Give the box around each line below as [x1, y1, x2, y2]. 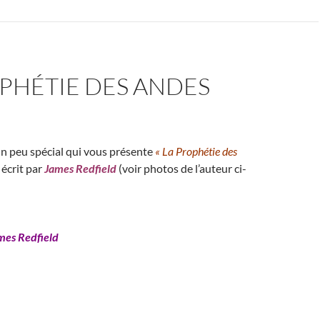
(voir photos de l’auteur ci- [116, 161, 246, 175]
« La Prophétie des [153, 144, 237, 158]
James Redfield [44, 161, 116, 175]
